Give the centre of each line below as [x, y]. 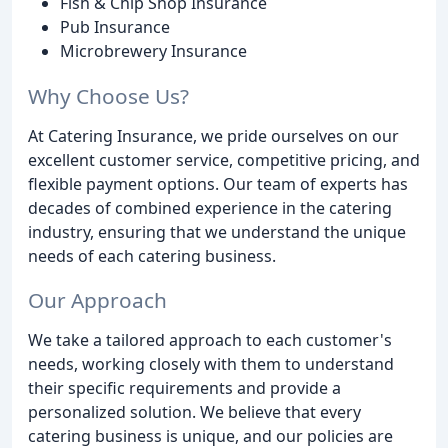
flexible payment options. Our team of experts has [218, 183]
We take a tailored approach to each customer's [210, 340]
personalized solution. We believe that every [194, 412]
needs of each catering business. [152, 255]
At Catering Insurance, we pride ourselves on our [213, 135]
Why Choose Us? [108, 95]
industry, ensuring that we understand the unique [217, 231]
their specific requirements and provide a [184, 388]
